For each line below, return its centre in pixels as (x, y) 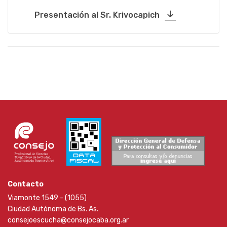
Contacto (26, 184)
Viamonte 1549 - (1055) (47, 198)
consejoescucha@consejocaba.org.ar (68, 220)
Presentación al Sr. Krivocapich (97, 15)
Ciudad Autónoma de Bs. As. (53, 209)
